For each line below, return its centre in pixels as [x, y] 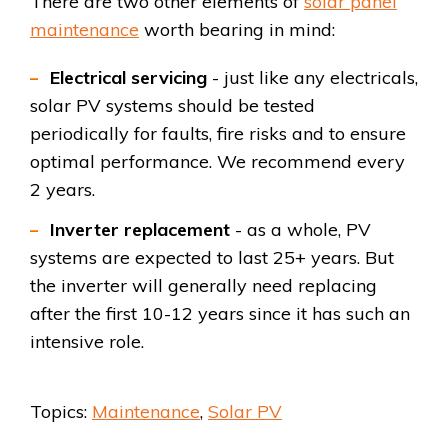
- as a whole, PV [300, 230]
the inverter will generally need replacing [203, 286]
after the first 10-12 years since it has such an [220, 314]
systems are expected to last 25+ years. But [212, 258]
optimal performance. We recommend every [217, 162]
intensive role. [87, 342]
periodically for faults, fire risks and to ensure [218, 134]
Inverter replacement [140, 230]
